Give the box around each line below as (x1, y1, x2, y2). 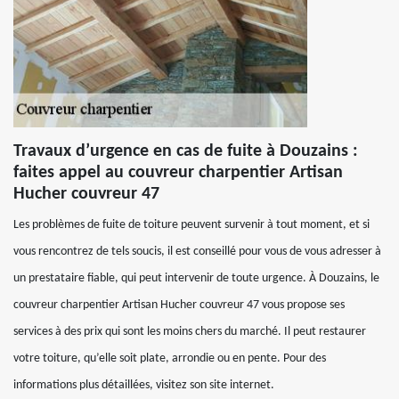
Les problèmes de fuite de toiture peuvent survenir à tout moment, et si (13, 218, 370, 232)
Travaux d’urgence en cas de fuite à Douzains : (13, 142, 358, 160)
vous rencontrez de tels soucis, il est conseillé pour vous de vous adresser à (13, 245, 381, 258)
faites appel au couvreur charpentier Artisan (13, 164, 343, 182)
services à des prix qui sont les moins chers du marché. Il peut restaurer (13, 325, 366, 338)
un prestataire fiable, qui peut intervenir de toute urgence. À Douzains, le (13, 272, 379, 285)
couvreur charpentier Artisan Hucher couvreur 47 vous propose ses (13, 298, 345, 312)
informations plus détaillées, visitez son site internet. (13, 379, 274, 392)
